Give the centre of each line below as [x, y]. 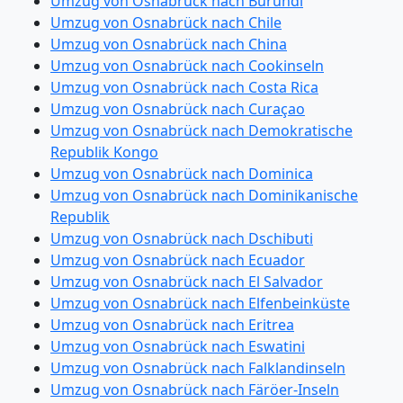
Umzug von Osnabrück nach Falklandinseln [198, 368]
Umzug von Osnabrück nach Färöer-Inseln [195, 390]
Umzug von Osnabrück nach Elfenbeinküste [200, 303]
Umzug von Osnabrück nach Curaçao [178, 109]
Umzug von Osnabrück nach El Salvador [187, 282]
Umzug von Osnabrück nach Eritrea [172, 325]
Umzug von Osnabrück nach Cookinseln [187, 66]
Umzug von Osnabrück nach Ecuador [178, 260]
